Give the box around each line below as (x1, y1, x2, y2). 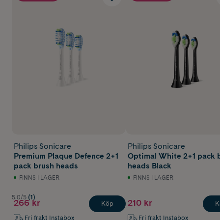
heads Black (128, 161, 171, 171)
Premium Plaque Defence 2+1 (14, 151, 118, 161)
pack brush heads (14, 161, 78, 171)
